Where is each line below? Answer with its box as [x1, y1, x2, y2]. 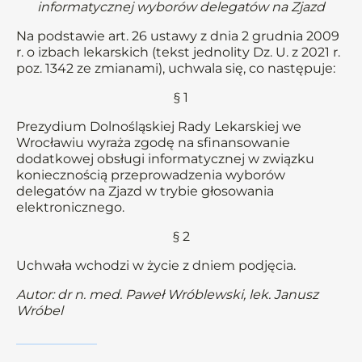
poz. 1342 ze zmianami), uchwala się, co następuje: [16, 61, 335, 76]
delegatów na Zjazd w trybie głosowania [16, 183, 274, 199]
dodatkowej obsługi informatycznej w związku [16, 151, 314, 166]
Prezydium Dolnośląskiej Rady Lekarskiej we [16, 119, 301, 134]
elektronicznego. [16, 200, 124, 215]
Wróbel [16, 303, 63, 318]
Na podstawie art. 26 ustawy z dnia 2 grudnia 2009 [16, 28, 339, 44]
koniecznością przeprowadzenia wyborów [16, 167, 285, 183]
